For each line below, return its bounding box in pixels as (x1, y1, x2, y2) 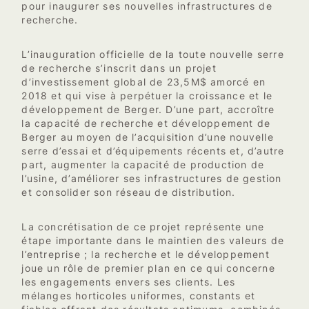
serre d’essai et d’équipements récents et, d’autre (21, 145, 285, 157)
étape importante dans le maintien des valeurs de (21, 235, 284, 246)
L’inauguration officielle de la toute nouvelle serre (21, 48, 284, 60)
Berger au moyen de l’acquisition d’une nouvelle (21, 131, 274, 143)
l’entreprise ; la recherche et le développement (21, 248, 270, 260)
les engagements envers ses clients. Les (21, 276, 236, 288)
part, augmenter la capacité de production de (21, 159, 265, 170)
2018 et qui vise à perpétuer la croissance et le (21, 90, 272, 101)
